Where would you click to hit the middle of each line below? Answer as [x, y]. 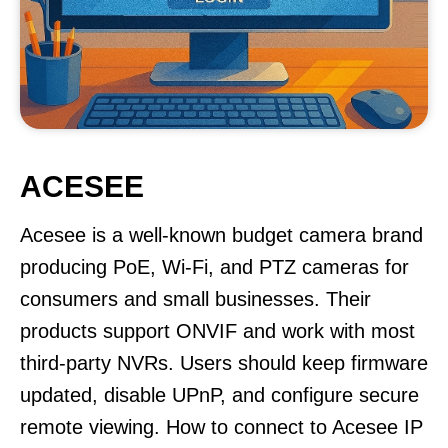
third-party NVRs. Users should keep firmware [224, 363]
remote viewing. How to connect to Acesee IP [221, 427]
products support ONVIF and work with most [217, 331]
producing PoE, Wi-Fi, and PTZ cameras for [214, 267]
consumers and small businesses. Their [195, 299]
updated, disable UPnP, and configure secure [219, 395]
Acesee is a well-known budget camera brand [221, 235]
